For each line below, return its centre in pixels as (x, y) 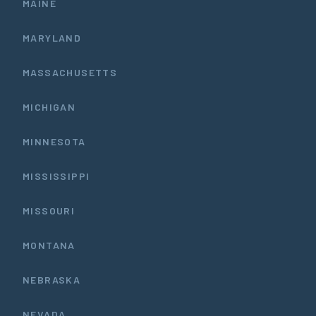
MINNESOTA (54, 141)
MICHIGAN (49, 107)
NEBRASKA (52, 279)
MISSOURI (49, 210)
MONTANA (49, 245)
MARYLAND (52, 37)
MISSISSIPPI (56, 176)
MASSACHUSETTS (70, 72)
